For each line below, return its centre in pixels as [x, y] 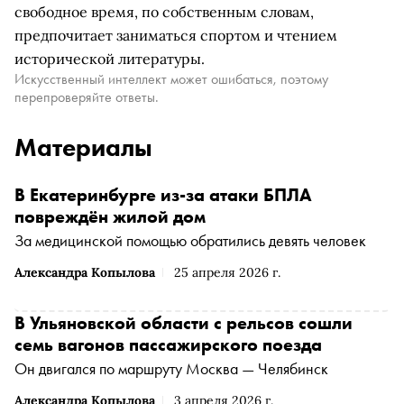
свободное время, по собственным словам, [164, 12]
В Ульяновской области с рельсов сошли [184, 323]
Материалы [83, 147]
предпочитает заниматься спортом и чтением [176, 35]
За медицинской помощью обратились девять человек [190, 240]
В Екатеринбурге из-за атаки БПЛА [163, 195]
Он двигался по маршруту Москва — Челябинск [171, 368]
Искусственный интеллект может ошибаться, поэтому [171, 79]
